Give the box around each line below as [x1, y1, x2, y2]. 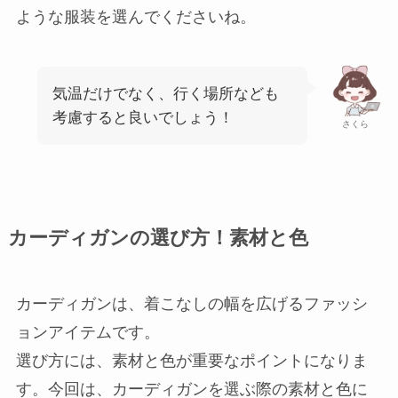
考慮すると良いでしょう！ [52, 108, 234, 126]
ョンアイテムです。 [15, 322, 160, 341]
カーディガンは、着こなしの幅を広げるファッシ [15, 294, 368, 313]
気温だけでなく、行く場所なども [52, 84, 279, 102]
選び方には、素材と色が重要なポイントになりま [15, 351, 368, 370]
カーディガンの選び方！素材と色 [7, 227, 308, 249]
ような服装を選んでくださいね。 [15, 8, 256, 27]
